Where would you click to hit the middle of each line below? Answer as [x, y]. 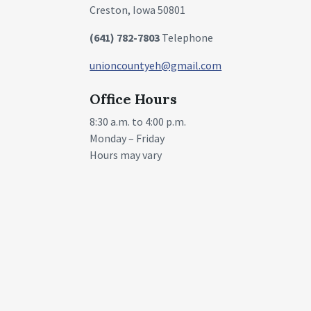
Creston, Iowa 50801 [138, 9]
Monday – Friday [127, 138]
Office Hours [134, 99]
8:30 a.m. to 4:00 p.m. [138, 121]
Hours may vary [126, 154]
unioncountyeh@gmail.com [156, 65]
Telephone [187, 37]
